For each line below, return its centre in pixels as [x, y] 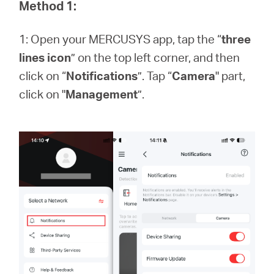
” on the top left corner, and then [156, 57]
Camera [194, 76]
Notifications [102, 76]
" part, [231, 76]
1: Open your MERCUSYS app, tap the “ [120, 39]
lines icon [45, 57]
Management [102, 94]
